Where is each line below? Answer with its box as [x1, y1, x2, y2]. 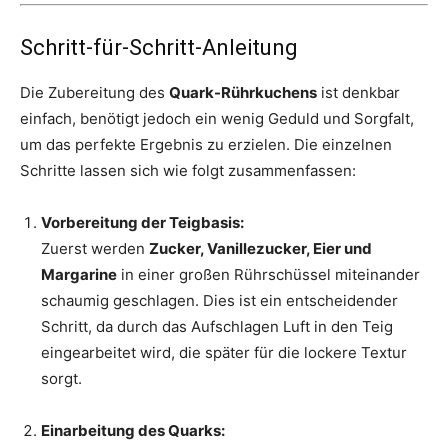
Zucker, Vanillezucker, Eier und [149, 239, 372, 259]
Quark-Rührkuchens [169, 83, 317, 103]
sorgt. [41, 369, 82, 389]
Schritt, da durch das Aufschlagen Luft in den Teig [41, 317, 393, 337]
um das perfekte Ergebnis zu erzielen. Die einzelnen [20, 135, 392, 155]
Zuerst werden [41, 239, 149, 259]
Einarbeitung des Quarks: [41, 421, 225, 441]
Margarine [41, 265, 117, 285]
